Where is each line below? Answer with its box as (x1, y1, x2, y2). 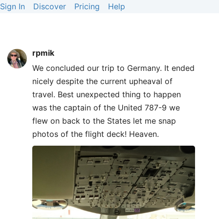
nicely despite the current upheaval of (32, 76, 173, 86)
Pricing (74, 1, 100, 11)
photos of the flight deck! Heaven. (32, 129, 159, 139)
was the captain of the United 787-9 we (32, 103, 180, 112)
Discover (33, 1, 66, 11)
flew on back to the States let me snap (32, 116, 176, 126)
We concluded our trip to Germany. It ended (32, 63, 195, 73)
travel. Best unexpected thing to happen (32, 89, 181, 99)
